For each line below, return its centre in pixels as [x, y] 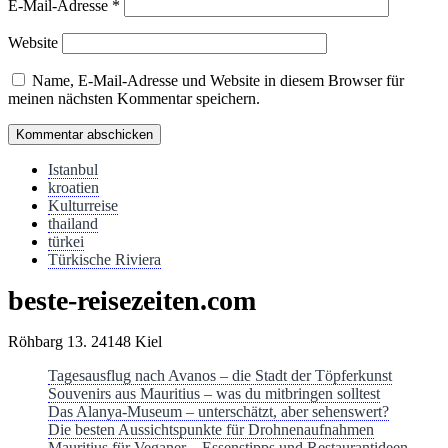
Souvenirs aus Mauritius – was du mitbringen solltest [214, 394]
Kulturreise [83, 206]
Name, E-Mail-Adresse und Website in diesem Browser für [218, 81]
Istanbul [73, 170]
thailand [73, 224]
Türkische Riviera [104, 260]
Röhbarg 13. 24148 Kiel [85, 342]
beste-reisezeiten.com [132, 301]
